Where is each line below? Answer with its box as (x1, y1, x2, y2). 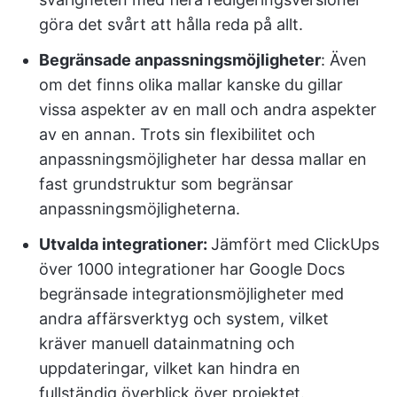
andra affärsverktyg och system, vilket (39, 308, 329, 328)
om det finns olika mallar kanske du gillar (39, 74, 343, 94)
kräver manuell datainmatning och (39, 333, 295, 353)
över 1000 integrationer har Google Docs (39, 259, 345, 278)
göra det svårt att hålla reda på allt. (39, 14, 303, 34)
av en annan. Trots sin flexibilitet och (39, 124, 315, 144)
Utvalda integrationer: (39, 234, 211, 253)
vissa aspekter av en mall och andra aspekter (39, 99, 377, 119)
